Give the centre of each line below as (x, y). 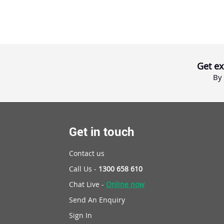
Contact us (87, 153)
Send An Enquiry (97, 200)
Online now (125, 184)
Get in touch (102, 132)
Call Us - (84, 169)
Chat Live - (88, 184)
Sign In (81, 215)
